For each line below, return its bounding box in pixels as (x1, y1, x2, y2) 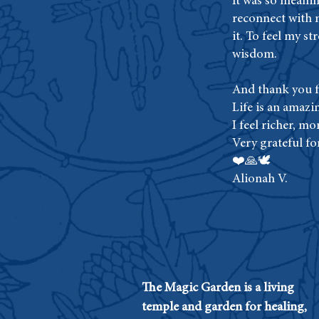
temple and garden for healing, (142, 300, 307, 314)
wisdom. (232, 48, 280, 61)
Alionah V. (232, 172, 288, 186)
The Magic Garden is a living (142, 281, 294, 295)
